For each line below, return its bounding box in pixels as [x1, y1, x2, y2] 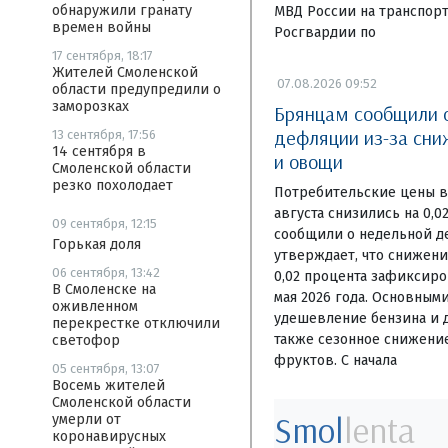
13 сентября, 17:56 [52, 127, 156, 142]
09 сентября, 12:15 [52, 216, 157, 231]
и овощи [273, 148, 343, 174]
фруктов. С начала [273, 351, 397, 369]
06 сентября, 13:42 [52, 265, 160, 280]
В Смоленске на [52, 281, 156, 298]
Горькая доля [52, 236, 141, 253]
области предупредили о [52, 81, 221, 98]
